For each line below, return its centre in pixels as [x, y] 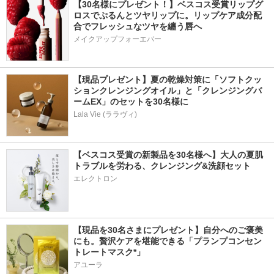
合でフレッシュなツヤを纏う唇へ [138, 26]
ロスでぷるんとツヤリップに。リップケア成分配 [168, 15]
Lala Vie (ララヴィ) [105, 114]
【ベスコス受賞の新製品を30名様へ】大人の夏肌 [168, 154]
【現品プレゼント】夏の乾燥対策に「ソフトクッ [168, 79]
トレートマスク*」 [109, 252]
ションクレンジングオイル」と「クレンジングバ [168, 90]
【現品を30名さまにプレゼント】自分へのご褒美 [168, 230]
